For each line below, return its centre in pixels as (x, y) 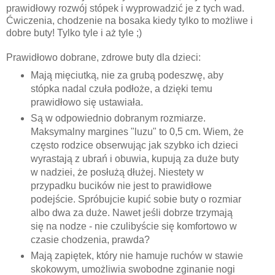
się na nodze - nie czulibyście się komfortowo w (134, 227)
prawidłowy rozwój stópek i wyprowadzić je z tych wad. (125, 9)
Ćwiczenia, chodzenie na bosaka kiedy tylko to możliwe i (130, 21)
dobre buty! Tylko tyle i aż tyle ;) (74, 33)
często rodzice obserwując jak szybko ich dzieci (134, 145)
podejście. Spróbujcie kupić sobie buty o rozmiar (136, 199)
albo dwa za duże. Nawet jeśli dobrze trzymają (131, 213)
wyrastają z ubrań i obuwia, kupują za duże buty (134, 159)
